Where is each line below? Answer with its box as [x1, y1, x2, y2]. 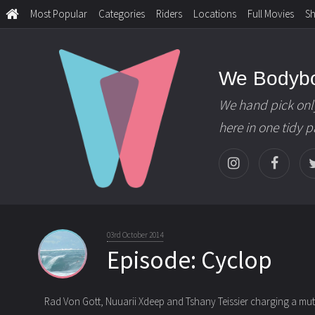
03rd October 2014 [107, 230, 164, 240]
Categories [98, 7, 145, 20]
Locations [193, 7, 236, 20]
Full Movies [247, 7, 294, 20]
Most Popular [30, 7, 87, 20]
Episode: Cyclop [107, 245, 273, 276]
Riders [156, 7, 182, 20]
